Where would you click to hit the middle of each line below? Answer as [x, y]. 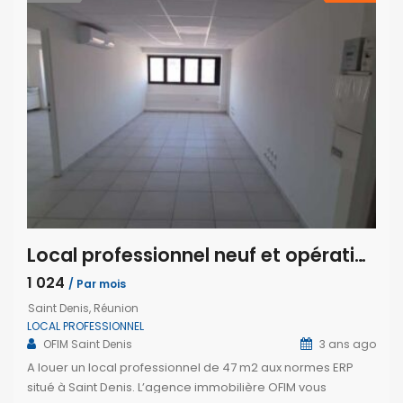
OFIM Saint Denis [88, 345]
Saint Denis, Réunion [83, 309]
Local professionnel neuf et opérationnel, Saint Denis [360, 255]
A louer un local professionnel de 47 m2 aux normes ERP [190, 368]
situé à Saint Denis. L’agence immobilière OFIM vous [177, 388]
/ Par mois [97, 284]
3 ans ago [346, 345]
